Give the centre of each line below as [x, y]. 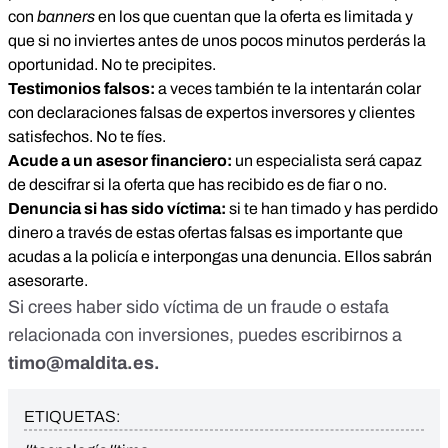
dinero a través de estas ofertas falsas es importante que [205, 233]
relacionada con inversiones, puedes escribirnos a [205, 335]
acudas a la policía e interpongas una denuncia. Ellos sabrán [220, 257]
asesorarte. [48, 281]
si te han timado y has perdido [332, 209]
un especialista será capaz [327, 161]
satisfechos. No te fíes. [87, 137]
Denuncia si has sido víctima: [117, 209]
